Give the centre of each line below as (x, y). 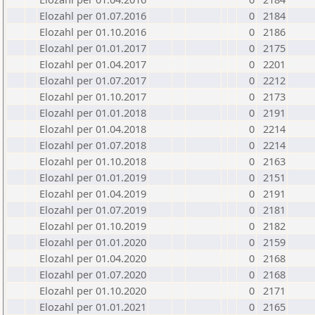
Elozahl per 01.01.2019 (93, 177)
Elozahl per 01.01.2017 (93, 48)
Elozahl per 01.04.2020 (93, 258)
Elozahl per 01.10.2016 (93, 32)
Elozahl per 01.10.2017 (93, 96)
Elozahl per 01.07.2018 (93, 145)
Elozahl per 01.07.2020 (93, 274)
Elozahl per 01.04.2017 (93, 64)
